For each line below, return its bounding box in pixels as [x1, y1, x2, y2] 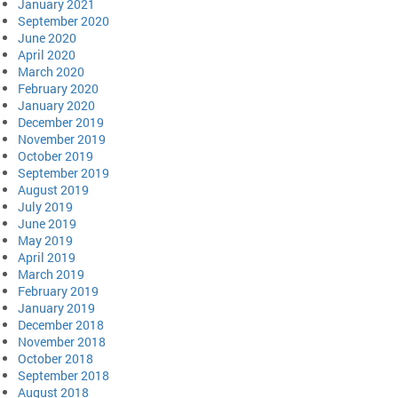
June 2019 [18, 215, 76, 233]
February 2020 [18, 80, 99, 98]
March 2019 [18, 266, 84, 283]
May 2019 [18, 232, 73, 250]
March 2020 [18, 63, 84, 81]
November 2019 [18, 131, 106, 148]
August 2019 [18, 181, 89, 199]
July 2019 [18, 198, 73, 216]
